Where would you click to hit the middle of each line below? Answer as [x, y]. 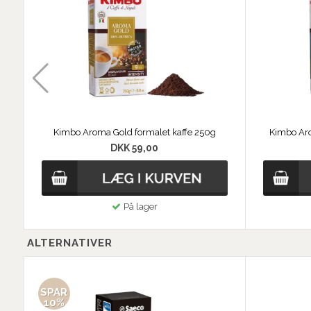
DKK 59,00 [135, 148]
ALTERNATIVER [69, 243]
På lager [140, 207]
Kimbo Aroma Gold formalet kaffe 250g [134, 133]
